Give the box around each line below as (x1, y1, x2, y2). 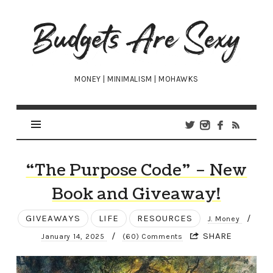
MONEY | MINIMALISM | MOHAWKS (74, 74, 199, 84)
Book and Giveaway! (52, 183, 221, 206)
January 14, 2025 (41, 232, 107, 241)
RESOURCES (136, 213, 193, 224)
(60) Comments (122, 232, 183, 241)
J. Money (207, 214, 243, 224)
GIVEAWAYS (25, 213, 80, 224)
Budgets (30, 18, 93, 33)
